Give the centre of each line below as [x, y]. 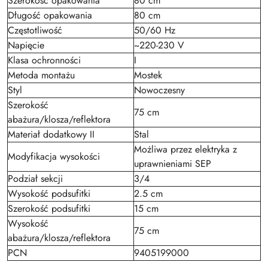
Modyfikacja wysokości [54, 156]
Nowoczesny [159, 90]
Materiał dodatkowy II [51, 134]
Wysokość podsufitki [49, 194]
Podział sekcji [35, 179]
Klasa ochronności [44, 60]
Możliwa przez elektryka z [185, 149]
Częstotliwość [35, 30]
